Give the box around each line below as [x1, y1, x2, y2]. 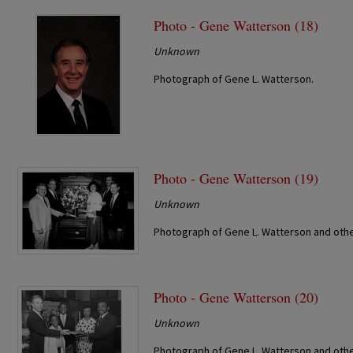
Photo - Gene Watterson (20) [154, 287, 319, 307]
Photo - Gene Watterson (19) [154, 168, 319, 188]
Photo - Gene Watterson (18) [154, 15, 319, 35]
